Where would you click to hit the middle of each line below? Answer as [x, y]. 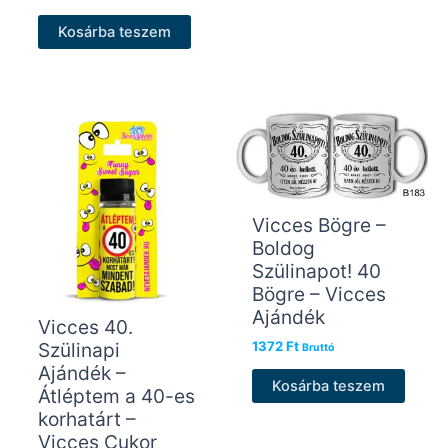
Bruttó [317, 348]
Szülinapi [78, 349]
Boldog [283, 247]
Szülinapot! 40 [316, 270]
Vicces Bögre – [318, 224]
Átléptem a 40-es [116, 395]
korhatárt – [86, 418]
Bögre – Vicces [318, 293]
